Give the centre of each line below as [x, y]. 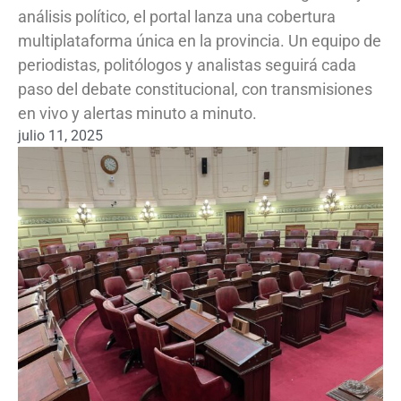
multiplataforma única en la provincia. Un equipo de [200, 41]
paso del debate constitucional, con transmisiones [195, 89]
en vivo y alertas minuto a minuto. [137, 113]
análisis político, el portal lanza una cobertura [177, 17]
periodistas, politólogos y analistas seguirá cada [187, 65]
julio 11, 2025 [60, 136]
